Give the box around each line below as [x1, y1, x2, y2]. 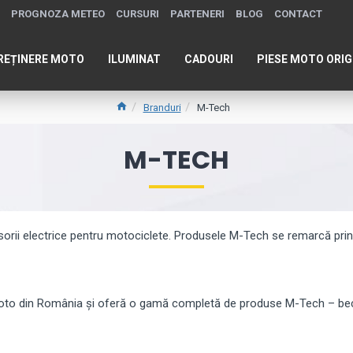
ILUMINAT [108, 52, 161, 65]
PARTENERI [170, 8, 225, 20]
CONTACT [274, 8, 322, 20]
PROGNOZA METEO [11, 8, 105, 20]
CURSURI [116, 8, 159, 20]
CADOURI [184, 52, 233, 65]
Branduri [143, 101, 181, 113]
